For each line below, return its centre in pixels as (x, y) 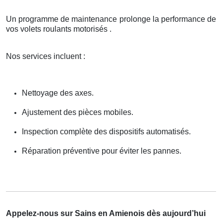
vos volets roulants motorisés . (59, 29)
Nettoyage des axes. (58, 93)
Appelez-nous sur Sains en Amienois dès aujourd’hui (106, 213)
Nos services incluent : (46, 56)
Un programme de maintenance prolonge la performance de (111, 19)
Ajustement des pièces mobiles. (78, 112)
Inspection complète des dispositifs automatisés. (106, 131)
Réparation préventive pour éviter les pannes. (102, 151)
